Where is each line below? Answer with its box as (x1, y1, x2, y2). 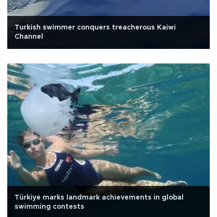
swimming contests (15, 203, 84, 210)
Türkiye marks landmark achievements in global (15, 194, 184, 201)
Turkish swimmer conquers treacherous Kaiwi (15, 24, 176, 31)
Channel (15, 33, 43, 40)
